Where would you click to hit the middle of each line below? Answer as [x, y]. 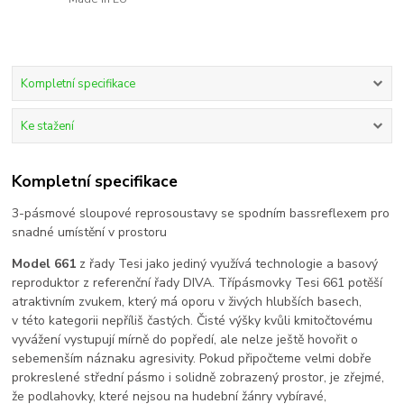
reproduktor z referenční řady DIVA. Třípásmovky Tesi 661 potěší [197, 282]
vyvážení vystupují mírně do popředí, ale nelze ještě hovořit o [185, 339]
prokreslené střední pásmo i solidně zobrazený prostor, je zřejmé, [198, 377]
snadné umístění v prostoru [90, 232]
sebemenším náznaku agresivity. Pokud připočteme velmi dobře [192, 358]
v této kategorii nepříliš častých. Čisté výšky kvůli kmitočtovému [193, 320]
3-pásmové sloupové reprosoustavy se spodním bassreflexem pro [201, 213]
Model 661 [44, 263]
